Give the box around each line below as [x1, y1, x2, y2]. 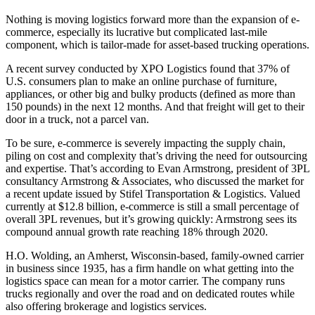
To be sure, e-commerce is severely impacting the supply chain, [6, 137, 285, 150]
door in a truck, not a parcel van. [6, 113, 149, 126]
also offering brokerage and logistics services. [6, 300, 207, 313]
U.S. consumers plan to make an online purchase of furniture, [6, 75, 277, 88]
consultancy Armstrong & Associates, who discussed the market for [6, 175, 304, 188]
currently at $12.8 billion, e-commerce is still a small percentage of [6, 200, 299, 213]
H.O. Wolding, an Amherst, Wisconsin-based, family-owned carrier [6, 250, 304, 262]
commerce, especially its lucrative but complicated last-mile [6, 26, 267, 39]
